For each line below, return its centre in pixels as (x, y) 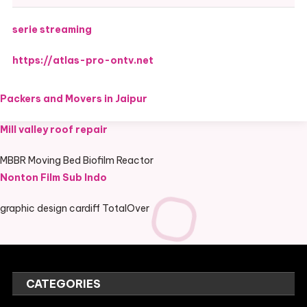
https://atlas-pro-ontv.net (83, 61)
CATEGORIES (64, 284)
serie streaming (52, 30)
